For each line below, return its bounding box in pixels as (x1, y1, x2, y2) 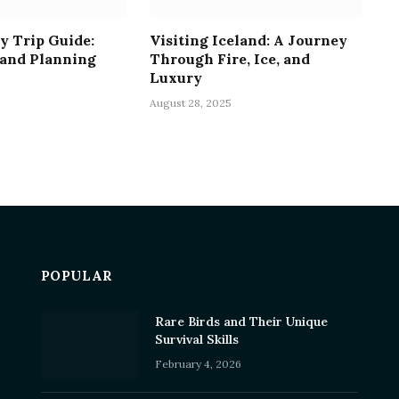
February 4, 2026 (154, 356, 241, 370)
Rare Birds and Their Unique (154, 313, 328, 330)
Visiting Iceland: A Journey (150, 30, 348, 49)
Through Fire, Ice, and (150, 49, 311, 68)
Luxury (150, 68, 203, 86)
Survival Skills (154, 330, 239, 347)
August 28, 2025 (150, 95, 232, 110)
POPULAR (40, 266, 113, 284)
